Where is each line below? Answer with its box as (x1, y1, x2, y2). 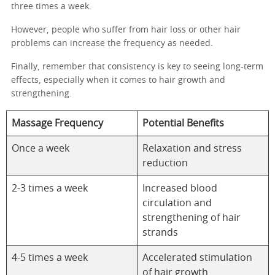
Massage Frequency (12, 118, 103, 128)
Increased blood (142, 183, 217, 193)
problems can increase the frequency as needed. (11, 39, 215, 48)
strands (142, 227, 178, 238)
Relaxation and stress (142, 143, 242, 153)
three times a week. (11, 2, 91, 11)
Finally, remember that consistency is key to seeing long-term (11, 62, 263, 71)
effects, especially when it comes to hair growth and (11, 76, 225, 85)
